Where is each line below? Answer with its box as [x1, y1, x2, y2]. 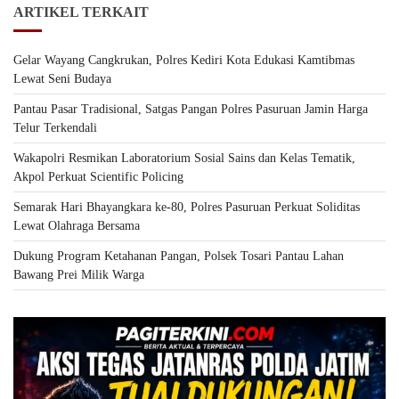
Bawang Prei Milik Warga [13, 267, 144, 281]
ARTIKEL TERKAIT [13, 4, 149, 20]
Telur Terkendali [13, 120, 97, 134]
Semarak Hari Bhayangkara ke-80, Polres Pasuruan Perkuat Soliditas [13, 199, 360, 214]
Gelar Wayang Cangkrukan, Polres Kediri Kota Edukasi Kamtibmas [13, 53, 354, 67]
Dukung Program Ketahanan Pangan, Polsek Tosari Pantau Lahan [13, 248, 344, 263]
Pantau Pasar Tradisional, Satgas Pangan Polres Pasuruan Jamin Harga [13, 102, 368, 116]
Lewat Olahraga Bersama [13, 218, 140, 232]
